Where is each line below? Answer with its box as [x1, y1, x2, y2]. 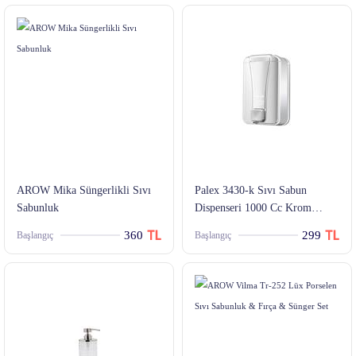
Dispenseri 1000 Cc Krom [195, 202, 311, 215]
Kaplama [195, 219, 234, 232]
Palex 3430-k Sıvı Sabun [195, 184, 307, 197]
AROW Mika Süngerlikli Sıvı [17, 184, 151, 197]
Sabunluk [17, 202, 59, 215]
